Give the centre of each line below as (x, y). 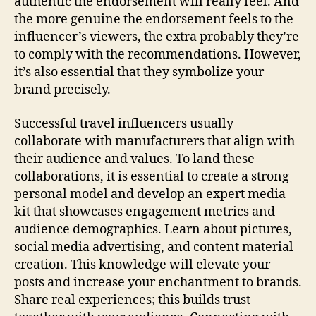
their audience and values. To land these (134, 159)
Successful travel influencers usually (124, 123)
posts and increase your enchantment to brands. (158, 282)
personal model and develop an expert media (150, 194)
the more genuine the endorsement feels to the (154, 19)
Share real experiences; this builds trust (132, 300)
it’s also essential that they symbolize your (139, 72)
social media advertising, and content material (154, 247)
